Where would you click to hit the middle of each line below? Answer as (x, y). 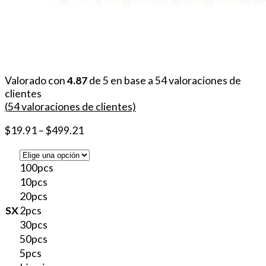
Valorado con (36, 80)
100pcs (37, 168)
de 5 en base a (121, 80)
